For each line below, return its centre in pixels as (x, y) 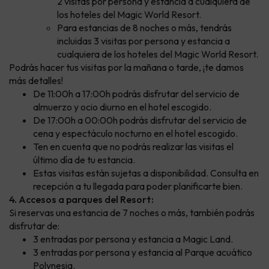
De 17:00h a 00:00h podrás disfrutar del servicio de (140, 120)
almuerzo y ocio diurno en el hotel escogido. (122, 107)
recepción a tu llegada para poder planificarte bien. (138, 186)
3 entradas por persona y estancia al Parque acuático (143, 252)
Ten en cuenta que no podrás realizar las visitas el (133, 147)
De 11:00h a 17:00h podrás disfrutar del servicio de (136, 94)
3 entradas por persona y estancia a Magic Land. (133, 239)
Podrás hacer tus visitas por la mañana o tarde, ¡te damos (126, 68)
